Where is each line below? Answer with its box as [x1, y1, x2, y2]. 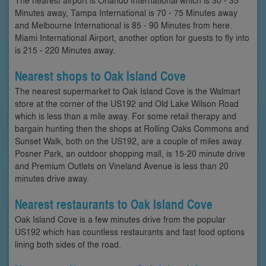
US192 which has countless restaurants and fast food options [15, 225, 245, 237]
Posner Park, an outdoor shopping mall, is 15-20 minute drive [15, 147, 245, 159]
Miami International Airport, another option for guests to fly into [15, 31, 249, 43]
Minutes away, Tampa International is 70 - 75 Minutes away [15, 6, 237, 18]
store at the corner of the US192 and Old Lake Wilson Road [15, 97, 239, 109]
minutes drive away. [15, 172, 89, 184]
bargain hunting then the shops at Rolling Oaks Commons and [15, 122, 249, 134]
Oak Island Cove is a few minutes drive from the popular [15, 213, 226, 225]
